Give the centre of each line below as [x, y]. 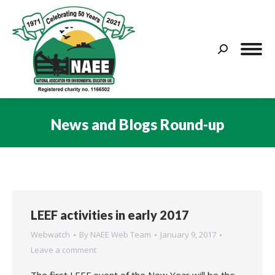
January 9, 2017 [188, 234]
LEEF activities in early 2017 [110, 215]
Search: [232, 51]
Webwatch [50, 234]
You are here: [166, 142]
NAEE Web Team [121, 234]
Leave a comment [64, 250]
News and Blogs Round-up [137, 124]
